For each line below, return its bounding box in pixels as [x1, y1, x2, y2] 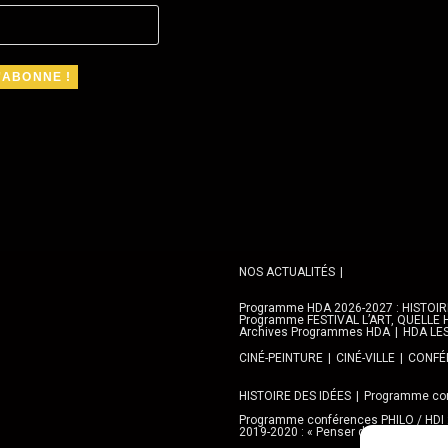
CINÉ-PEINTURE [239, 351, 323, 365]
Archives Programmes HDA [239, 325, 390, 339]
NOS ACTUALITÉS [239, 265, 335, 279]
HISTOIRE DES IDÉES [239, 389, 351, 403]
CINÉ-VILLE [336, 351, 395, 365]
